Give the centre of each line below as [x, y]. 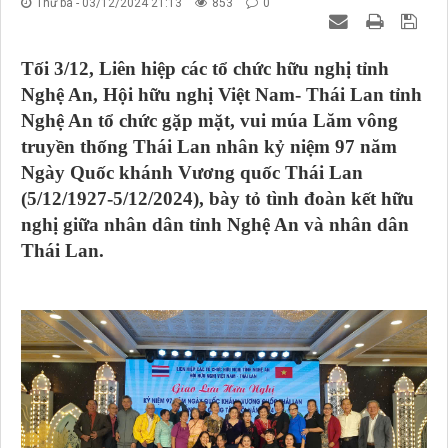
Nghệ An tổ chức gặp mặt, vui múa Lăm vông [209, 121]
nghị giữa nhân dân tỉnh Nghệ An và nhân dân [215, 225]
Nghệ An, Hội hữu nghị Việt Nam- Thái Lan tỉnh [221, 95]
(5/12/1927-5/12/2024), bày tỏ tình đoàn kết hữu [217, 199]
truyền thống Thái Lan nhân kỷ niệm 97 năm [209, 147]
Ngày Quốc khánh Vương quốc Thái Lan [192, 173]
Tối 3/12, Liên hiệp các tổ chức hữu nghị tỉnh [205, 69]
